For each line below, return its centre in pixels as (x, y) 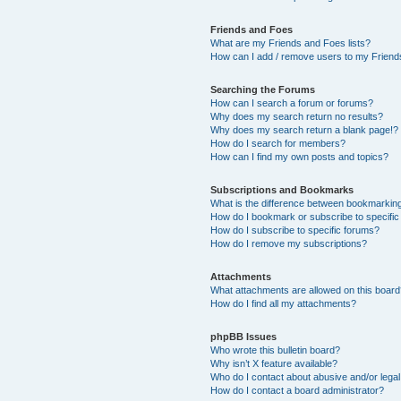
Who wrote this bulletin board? (276, 350)
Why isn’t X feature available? (274, 363)
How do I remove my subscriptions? (289, 243)
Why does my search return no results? (297, 116)
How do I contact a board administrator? (298, 390)
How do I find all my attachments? (284, 303)
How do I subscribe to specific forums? (295, 230)
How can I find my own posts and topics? (300, 156)
